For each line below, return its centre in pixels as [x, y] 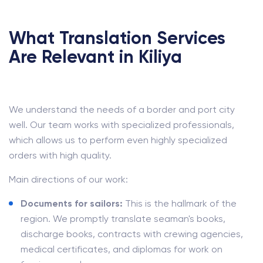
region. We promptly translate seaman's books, [123, 219]
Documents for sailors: [72, 203]
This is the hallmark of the [180, 203]
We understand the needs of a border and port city [122, 109]
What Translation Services [117, 38]
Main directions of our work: [68, 179]
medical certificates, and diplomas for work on [122, 249]
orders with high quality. [60, 155]
